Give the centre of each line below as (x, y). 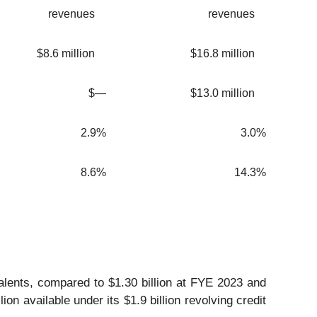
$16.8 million (223, 54)
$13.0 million (223, 93)
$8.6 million (66, 54)
